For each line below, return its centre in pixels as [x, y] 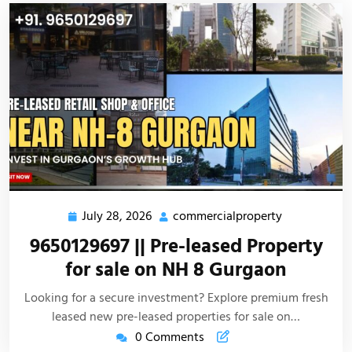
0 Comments [170, 337]
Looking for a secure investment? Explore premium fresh [176, 297]
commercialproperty [227, 216]
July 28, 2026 [117, 216]
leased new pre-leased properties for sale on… [176, 316]
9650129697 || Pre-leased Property [176, 246]
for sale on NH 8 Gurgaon [176, 269]
